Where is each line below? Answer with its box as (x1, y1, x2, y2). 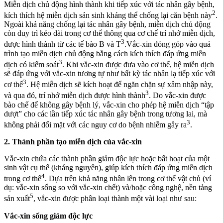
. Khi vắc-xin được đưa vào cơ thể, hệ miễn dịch (62, 60, 214, 69)
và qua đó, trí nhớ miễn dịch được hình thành (4, 91, 145, 100)
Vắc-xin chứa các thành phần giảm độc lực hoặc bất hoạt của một (4, 154, 210, 163)
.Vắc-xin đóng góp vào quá (124, 40, 211, 49)
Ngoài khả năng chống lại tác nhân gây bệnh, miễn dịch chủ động (4, 20, 211, 29)
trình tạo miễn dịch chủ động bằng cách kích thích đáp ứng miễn (4, 49, 206, 58)
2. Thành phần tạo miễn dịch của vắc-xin (4, 137, 142, 146)
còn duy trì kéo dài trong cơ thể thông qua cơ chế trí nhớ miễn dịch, (4, 29, 215, 38)
